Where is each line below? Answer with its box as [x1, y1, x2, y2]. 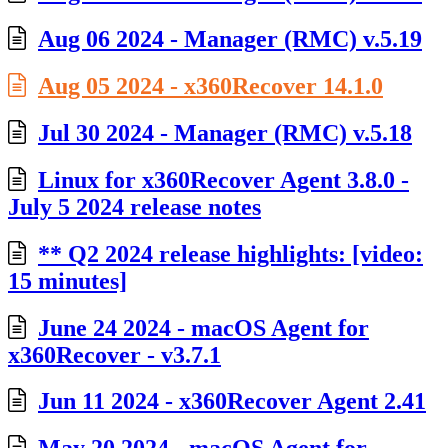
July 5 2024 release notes [8, 193, 261, 220]
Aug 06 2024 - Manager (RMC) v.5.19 [38, 26, 422, 53]
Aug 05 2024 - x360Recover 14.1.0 [38, 72, 383, 99]
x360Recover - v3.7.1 [8, 341, 221, 368]
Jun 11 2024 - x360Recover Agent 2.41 [38, 388, 426, 415]
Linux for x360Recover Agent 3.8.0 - [38, 166, 409, 193]
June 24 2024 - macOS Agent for [38, 314, 369, 341]
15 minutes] [8, 267, 127, 294]
